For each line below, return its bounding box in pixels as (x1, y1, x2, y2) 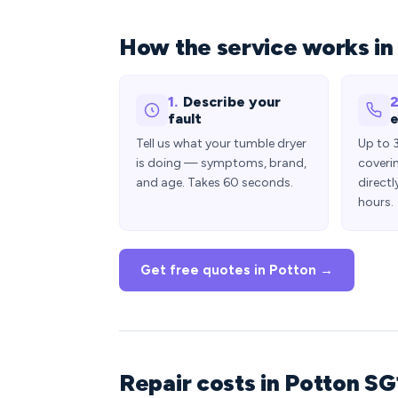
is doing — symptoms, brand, (136, 155, 306, 171)
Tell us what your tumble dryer (136, 136, 306, 151)
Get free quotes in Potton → (140, 262, 333, 278)
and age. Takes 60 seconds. (136, 175, 293, 190)
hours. (358, 195, 394, 210)
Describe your (183, 93, 281, 110)
